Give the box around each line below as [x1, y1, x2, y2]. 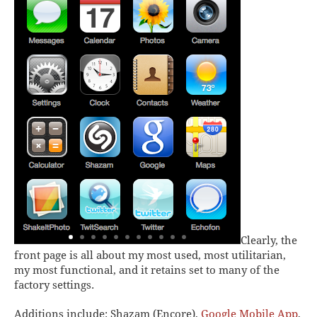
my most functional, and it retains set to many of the [14, 263, 279, 277]
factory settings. [14, 278, 94, 292]
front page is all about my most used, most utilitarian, [14, 248, 286, 262]
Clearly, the [241, 234, 297, 247]
